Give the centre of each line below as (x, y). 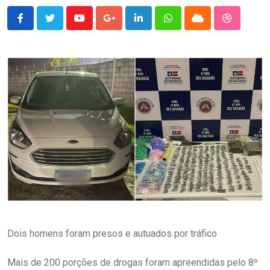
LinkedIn (156, 25)
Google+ (126, 25)
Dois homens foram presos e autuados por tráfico (112, 233)
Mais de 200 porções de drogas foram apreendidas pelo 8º (133, 262)
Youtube (96, 25)
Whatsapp (188, 25)
